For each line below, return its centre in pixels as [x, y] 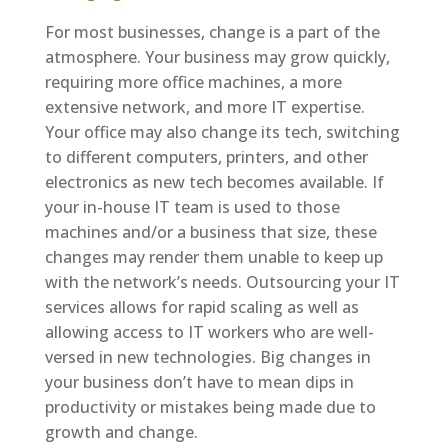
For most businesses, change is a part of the [212, 31]
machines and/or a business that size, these [210, 231]
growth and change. [121, 431]
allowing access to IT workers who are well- [209, 331]
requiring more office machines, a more [193, 81]
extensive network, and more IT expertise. [204, 106]
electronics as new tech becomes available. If [214, 181]
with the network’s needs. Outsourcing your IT [222, 281]
